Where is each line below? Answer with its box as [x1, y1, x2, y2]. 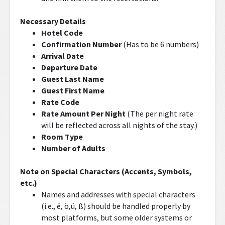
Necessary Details [20, 16, 86, 26]
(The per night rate [125, 108, 193, 119]
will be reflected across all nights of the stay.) [41, 120, 197, 130]
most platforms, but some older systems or [41, 212, 192, 222]
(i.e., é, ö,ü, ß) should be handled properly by [41, 201, 190, 211]
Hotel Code [41, 28, 83, 38]
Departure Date [41, 62, 97, 72]
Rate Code [41, 97, 79, 107]
